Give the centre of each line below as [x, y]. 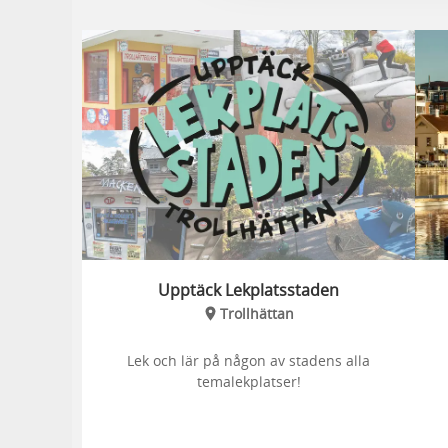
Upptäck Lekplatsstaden [249, 290]
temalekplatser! [248, 381]
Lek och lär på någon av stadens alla [249, 360]
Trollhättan [256, 313]
